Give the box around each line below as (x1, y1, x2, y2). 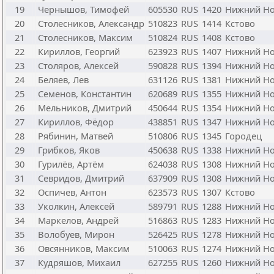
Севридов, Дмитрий (38, 172, 124, 184)
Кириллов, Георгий (38, 45, 120, 57)
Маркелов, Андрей (38, 214, 119, 226)
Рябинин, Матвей (38, 130, 113, 142)
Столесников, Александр (38, 17, 144, 29)
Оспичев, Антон (38, 186, 106, 198)
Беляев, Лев (38, 73, 89, 86)
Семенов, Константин (38, 87, 131, 100)
